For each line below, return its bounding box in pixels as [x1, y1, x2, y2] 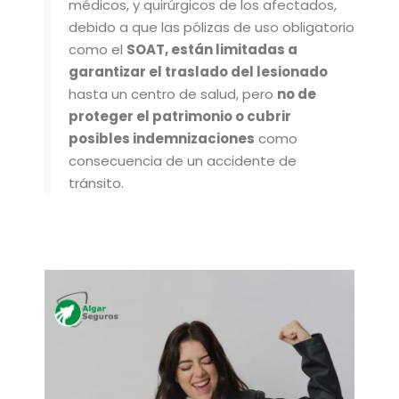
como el [69, 40, 126, 59]
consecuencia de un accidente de [69, 151, 297, 170]
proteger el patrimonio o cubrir [69, 107, 291, 126]
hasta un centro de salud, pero [69, 85, 277, 103]
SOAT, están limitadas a [126, 40, 297, 59]
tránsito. [69, 174, 124, 192]
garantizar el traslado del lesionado [69, 62, 328, 81]
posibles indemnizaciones [69, 129, 255, 148]
